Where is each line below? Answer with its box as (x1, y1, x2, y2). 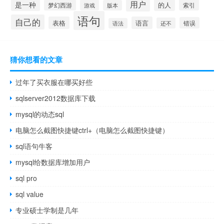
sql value (15, 188, 44, 199)
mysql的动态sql (15, 108, 64, 119)
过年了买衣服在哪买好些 (15, 76, 93, 87)
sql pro (15, 172, 37, 183)
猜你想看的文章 (10, 53, 62, 65)
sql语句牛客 (15, 140, 53, 151)
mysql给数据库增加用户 (15, 156, 90, 167)
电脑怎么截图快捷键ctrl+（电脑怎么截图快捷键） (15, 124, 169, 135)
